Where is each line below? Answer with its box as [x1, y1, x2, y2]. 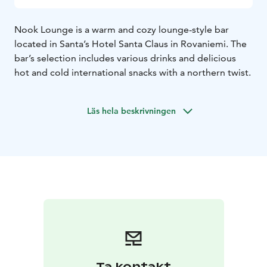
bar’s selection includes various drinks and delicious [14, 52, 236, 64]
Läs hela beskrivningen [86, 105, 176, 116]
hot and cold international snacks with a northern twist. [14, 66, 251, 78]
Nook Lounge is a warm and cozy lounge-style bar [14, 23, 229, 35]
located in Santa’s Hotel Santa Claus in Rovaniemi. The [14, 38, 247, 49]
